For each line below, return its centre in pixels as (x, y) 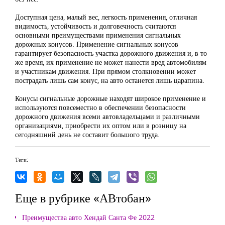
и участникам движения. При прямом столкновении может (105, 71)
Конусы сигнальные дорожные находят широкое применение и (110, 98)
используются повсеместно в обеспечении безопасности (100, 107)
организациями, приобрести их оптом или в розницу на (101, 125)
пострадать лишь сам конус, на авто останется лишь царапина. (110, 80)
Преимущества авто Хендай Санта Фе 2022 (88, 217)
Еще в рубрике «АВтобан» (83, 198)
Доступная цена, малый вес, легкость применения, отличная (106, 17)
